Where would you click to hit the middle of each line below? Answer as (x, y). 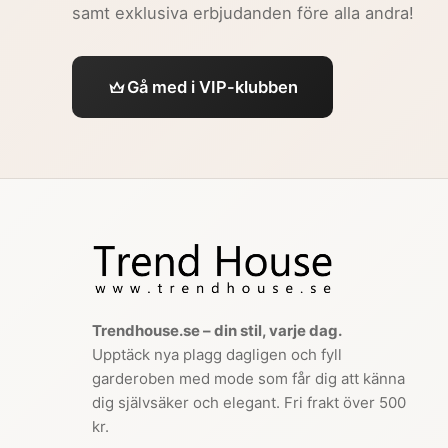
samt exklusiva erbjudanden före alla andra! (243, 13)
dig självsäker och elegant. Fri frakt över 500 (249, 403)
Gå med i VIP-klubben (212, 87)
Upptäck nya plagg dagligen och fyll (217, 355)
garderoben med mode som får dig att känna (248, 379)
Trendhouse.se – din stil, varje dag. (217, 331)
